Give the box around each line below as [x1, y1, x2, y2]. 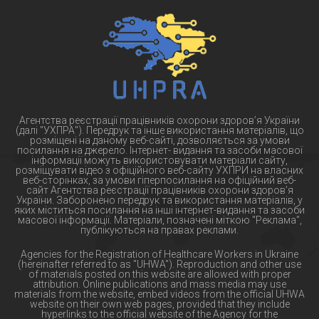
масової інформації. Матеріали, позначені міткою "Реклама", [17, 214, 302, 226]
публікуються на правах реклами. [80, 224, 239, 236]
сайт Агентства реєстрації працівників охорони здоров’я [26, 184, 293, 197]
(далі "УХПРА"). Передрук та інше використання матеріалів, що [15, 125, 304, 137]
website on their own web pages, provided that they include [29, 298, 290, 310]
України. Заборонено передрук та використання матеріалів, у [16, 194, 303, 206]
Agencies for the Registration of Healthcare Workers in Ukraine [21, 249, 298, 261]
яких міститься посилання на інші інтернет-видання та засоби [14, 204, 305, 216]
